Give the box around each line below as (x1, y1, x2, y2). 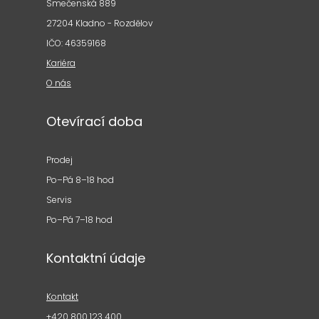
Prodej (46, 154, 73, 166)
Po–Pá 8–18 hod (46, 174, 114, 186)
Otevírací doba (46, 113, 142, 130)
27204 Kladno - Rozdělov (46, 17, 153, 29)
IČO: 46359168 (46, 37, 106, 49)
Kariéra (46, 57, 75, 69)
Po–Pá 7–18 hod (46, 214, 113, 226)
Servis (46, 194, 72, 206)
